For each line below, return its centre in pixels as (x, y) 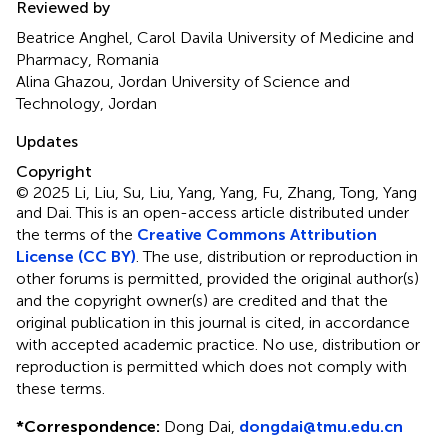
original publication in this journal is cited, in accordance (213, 322)
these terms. (60, 388)
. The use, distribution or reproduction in (277, 256)
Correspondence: (92, 426)
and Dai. (46, 212)
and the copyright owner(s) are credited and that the (202, 300)
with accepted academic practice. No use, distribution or (218, 344)
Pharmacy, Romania (87, 59)
